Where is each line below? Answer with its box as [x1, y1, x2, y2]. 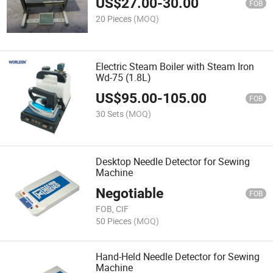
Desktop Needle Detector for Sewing [96, 155, 250, 169]
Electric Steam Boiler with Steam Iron [96, 59, 255, 73]
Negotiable [96, 185, 164, 202]
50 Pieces [96, 214, 132, 227]
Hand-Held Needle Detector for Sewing [96, 250, 260, 264]
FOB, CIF [96, 203, 129, 215]
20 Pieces [96, 12, 132, 24]
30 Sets [96, 108, 124, 120]
